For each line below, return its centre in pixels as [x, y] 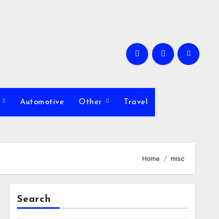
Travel [136, 102]
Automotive [42, 102]
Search [34, 199]
